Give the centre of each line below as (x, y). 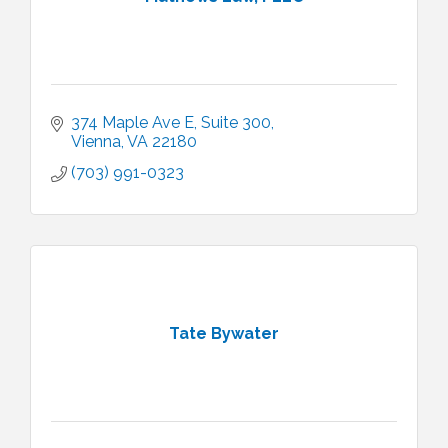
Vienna (96, 141)
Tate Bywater (224, 333)
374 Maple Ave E (132, 122)
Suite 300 (236, 122)
